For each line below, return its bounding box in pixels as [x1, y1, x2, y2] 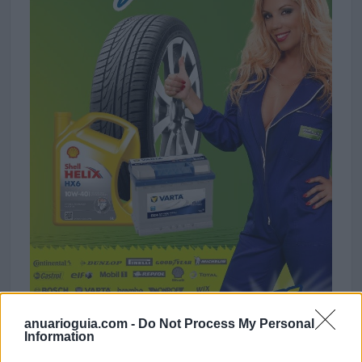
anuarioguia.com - [24, 316, 138, 330]
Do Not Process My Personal [138, 316, 314, 330]
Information [24, 329, 95, 343]
